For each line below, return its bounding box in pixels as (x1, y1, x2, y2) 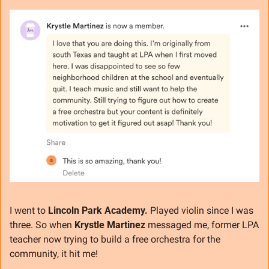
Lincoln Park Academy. (48, 205, 148, 217)
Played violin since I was (148, 205, 253, 217)
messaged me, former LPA (145, 219, 259, 231)
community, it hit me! (10, 248, 98, 260)
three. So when (10, 219, 74, 231)
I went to (10, 205, 48, 217)
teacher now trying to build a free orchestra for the (10, 234, 220, 246)
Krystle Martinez (74, 219, 145, 231)
